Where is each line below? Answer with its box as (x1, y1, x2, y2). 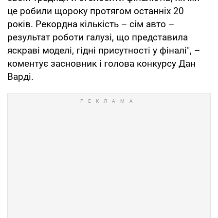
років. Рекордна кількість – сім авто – (7, 18, 174, 30)
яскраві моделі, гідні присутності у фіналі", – (7, 45, 200, 56)
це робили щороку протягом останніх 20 (7, 5, 184, 17)
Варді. (7, 71, 34, 83)
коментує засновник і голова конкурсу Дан (7, 58, 196, 70)
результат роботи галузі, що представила (7, 32, 188, 43)
